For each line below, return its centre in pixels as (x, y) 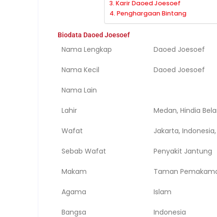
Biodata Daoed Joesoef (94, 35)
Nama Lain (79, 90)
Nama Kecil (81, 70)
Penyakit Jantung (183, 151)
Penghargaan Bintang (151, 13)
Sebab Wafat (84, 151)
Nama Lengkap (87, 49)
